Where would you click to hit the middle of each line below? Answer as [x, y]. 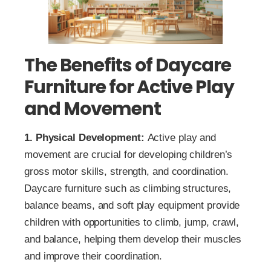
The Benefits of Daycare [128, 65]
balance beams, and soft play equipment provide [132, 205]
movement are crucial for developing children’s [129, 154]
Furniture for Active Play [129, 87]
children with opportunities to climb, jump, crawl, [132, 222]
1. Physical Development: [84, 137]
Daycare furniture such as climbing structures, [128, 188]
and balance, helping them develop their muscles [133, 239]
